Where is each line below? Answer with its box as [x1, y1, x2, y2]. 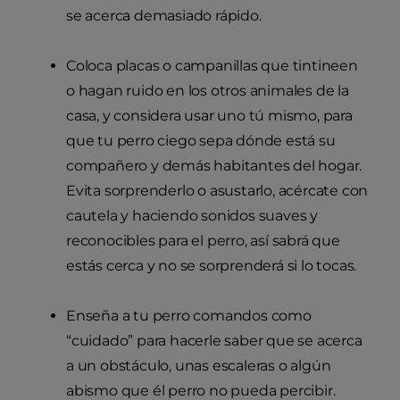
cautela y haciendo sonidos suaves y [66, 207, 319, 225]
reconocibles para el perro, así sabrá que [66, 232, 340, 250]
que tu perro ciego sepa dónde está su [66, 132, 336, 150]
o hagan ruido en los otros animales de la [66, 82, 349, 100]
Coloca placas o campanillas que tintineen [66, 57, 358, 75]
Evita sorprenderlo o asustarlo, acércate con [66, 182, 369, 200]
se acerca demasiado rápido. [66, 7, 262, 25]
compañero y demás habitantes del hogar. [66, 157, 362, 175]
